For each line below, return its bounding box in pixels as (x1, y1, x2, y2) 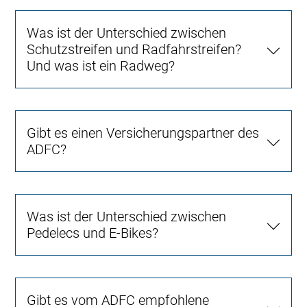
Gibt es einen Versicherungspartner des (27, 124, 260, 141)
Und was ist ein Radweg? (27, 57, 175, 74)
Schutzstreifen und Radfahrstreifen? (27, 40, 242, 58)
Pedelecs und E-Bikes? (27, 224, 159, 241)
